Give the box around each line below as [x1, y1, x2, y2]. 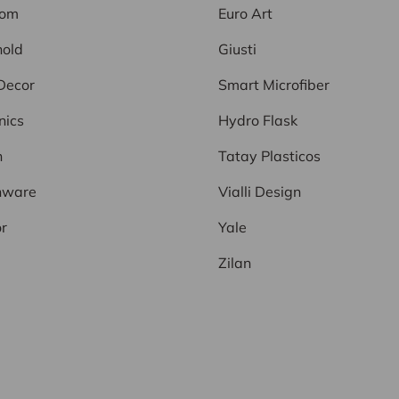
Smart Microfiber [218, 75, 330, 94]
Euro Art [218, 4, 273, 22]
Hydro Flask [218, 110, 297, 129]
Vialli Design [218, 182, 301, 200]
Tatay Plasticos [218, 146, 321, 165]
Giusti [218, 39, 256, 58]
